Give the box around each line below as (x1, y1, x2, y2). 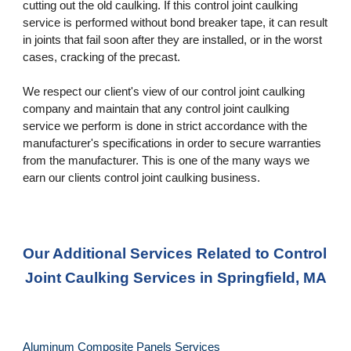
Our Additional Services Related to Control (23, 245, 327, 262)
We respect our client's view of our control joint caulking (23, 85, 306, 99)
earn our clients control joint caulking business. (23, 172, 261, 185)
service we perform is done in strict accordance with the (23, 120, 308, 133)
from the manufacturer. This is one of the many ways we (23, 154, 310, 168)
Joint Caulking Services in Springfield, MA (24, 270, 327, 286)
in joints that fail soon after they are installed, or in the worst (23, 34, 323, 47)
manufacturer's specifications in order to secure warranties (23, 137, 322, 150)
